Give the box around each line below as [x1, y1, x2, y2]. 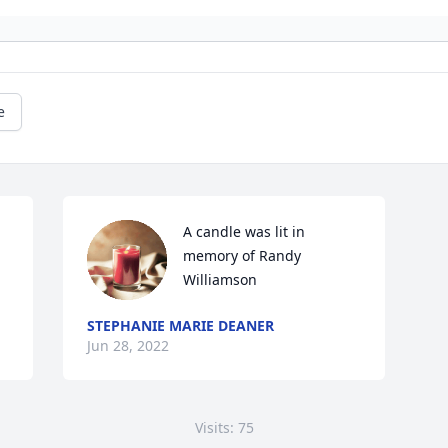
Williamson [183, 270, 258, 290]
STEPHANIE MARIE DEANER [87, 316, 275, 336]
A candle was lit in [183, 222, 306, 242]
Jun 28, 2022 [87, 336, 170, 356]
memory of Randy [183, 246, 302, 266]
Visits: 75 [194, 418, 254, 438]
